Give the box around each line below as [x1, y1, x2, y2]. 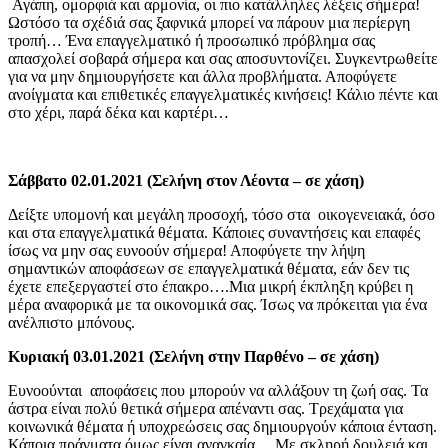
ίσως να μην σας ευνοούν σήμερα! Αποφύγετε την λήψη [8, 241, 365, 259]
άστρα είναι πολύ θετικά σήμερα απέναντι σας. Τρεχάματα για [8, 399, 403, 417]
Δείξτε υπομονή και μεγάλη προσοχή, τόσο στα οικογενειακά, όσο [8, 205, 435, 223]
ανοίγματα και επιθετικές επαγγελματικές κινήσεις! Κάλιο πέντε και [8, 85, 438, 103]
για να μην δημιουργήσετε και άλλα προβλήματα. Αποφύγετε [8, 67, 397, 85]
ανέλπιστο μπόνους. [8, 313, 135, 331]
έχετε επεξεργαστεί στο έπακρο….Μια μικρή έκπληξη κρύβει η [8, 277, 413, 295]
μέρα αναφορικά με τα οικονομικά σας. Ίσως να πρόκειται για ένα [8, 295, 427, 313]
